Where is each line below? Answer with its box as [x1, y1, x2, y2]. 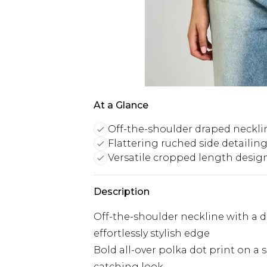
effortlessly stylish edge [94, 228, 210, 239]
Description [94, 186, 150, 197]
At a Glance [94, 100, 148, 111]
